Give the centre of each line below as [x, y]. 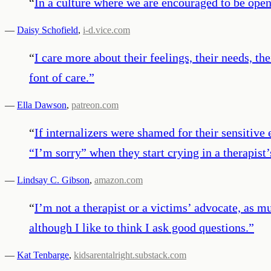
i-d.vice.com [106, 30]
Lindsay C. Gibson [53, 180]
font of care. [59, 77]
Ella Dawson [42, 105]
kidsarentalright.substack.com [130, 255]
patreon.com [95, 105]
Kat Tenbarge [43, 255]
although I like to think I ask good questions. [139, 227]
